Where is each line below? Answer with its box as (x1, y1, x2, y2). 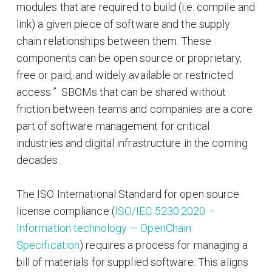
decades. (16, 153, 60, 166)
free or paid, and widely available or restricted (16, 68, 233, 81)
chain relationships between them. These (16, 34, 211, 47)
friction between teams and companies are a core (16, 102, 253, 115)
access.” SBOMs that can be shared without (16, 85, 226, 98)
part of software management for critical (16, 119, 209, 132)
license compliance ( (16, 204, 115, 217)
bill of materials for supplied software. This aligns (16, 255, 249, 268)
